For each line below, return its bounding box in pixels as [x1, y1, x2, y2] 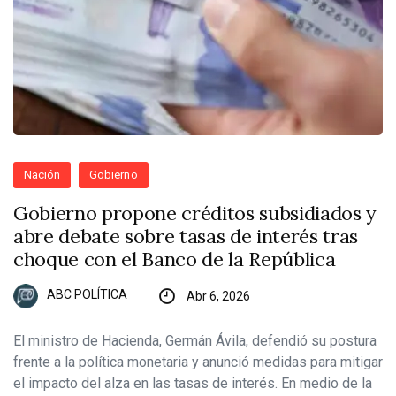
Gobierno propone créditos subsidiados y [13, 200, 377, 225]
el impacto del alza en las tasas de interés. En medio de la [13, 374, 372, 392]
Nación [24, 167, 61, 181]
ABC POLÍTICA [47, 287, 127, 302]
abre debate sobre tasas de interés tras [13, 223, 359, 248]
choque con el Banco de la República [13, 246, 336, 271]
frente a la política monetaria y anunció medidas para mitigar [13, 353, 383, 370]
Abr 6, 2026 [186, 288, 250, 303]
